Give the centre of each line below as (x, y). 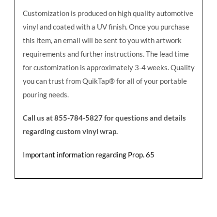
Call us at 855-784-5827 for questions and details (104, 117)
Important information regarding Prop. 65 (88, 154)
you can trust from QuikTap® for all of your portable (105, 81)
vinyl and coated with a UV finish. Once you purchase (106, 26)
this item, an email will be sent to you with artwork (102, 40)
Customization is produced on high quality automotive (108, 13)
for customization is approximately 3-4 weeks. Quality (108, 67)
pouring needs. (46, 94)
